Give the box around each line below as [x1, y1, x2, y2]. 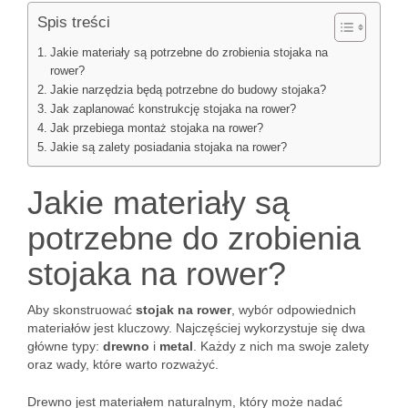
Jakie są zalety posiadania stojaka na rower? [49, 141, 287, 154]
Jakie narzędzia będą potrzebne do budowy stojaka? [49, 84, 326, 97]
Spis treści [37, 14, 110, 31]
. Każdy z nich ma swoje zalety [193, 339, 369, 353]
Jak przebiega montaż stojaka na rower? [49, 122, 263, 135]
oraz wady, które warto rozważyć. [27, 357, 219, 372]
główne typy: [27, 339, 103, 353]
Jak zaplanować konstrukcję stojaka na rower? [49, 103, 296, 116]
